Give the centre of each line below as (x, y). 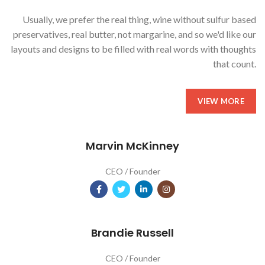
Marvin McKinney (132, 146)
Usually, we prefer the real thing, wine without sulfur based (139, 20)
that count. (235, 64)
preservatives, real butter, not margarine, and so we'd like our (135, 34)
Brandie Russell (132, 233)
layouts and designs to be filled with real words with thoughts (133, 49)
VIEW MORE (221, 101)
